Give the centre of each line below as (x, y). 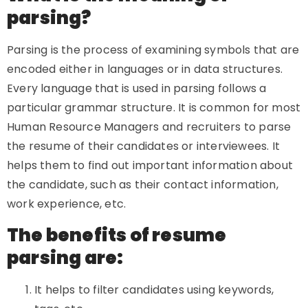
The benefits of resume (117, 235)
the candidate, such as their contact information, (143, 185)
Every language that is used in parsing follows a (137, 88)
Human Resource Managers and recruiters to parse (149, 127)
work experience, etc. (67, 204)
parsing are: (65, 258)
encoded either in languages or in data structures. (145, 69)
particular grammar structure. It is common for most (154, 108)
